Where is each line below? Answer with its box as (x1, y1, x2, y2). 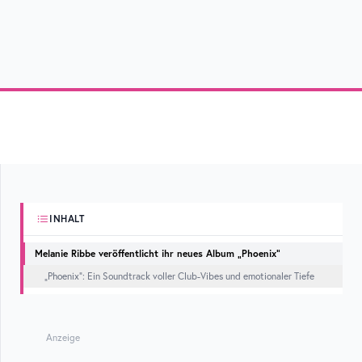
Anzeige (45, 331, 80, 343)
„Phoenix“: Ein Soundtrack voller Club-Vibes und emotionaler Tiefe (44, 270, 314, 282)
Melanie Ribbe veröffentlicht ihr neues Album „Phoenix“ (35, 247, 280, 259)
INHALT (49, 213, 85, 225)
